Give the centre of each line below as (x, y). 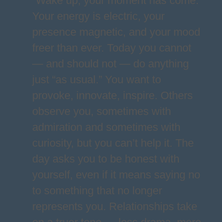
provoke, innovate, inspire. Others (112, 95)
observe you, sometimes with (101, 111)
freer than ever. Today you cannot (111, 48)
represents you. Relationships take (114, 206)
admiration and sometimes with (106, 127)
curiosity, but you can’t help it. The (113, 143)
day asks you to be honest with (106, 159)
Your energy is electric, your (98, 16)
